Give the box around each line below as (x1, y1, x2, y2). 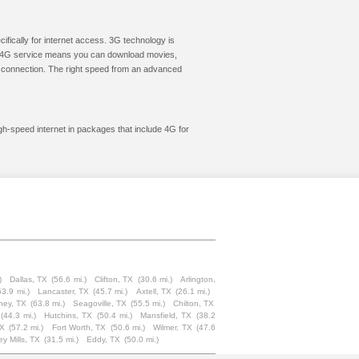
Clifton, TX (94, 275, 134, 284)
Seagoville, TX (72, 299, 127, 308)
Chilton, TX (173, 299, 215, 308)
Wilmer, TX (153, 323, 192, 332)
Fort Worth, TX (51, 323, 107, 332)
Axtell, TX (135, 287, 171, 296)
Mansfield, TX (140, 311, 192, 320)
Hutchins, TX (44, 311, 93, 320)
